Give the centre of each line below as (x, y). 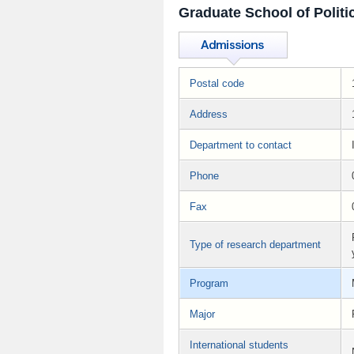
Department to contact (241, 145)
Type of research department (255, 244)
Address (209, 114)
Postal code (217, 83)
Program (209, 283)
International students (239, 345)
